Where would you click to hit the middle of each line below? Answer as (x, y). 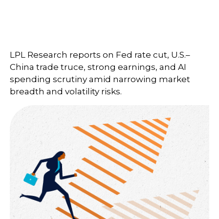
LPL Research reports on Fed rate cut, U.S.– (100, 55)
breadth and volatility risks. (66, 91)
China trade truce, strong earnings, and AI (98, 67)
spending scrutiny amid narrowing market (100, 79)
